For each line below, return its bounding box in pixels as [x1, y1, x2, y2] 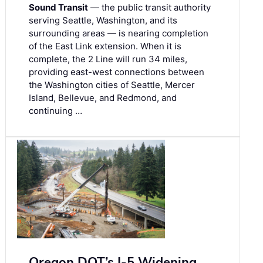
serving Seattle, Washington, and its [29, 15, 177, 26]
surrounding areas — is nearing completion [29, 28, 208, 39]
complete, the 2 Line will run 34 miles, [29, 53, 187, 65]
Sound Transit [29, 2, 88, 14]
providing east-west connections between [29, 66, 204, 78]
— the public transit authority [88, 2, 211, 14]
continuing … [29, 105, 82, 117]
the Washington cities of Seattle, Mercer [29, 79, 195, 91]
